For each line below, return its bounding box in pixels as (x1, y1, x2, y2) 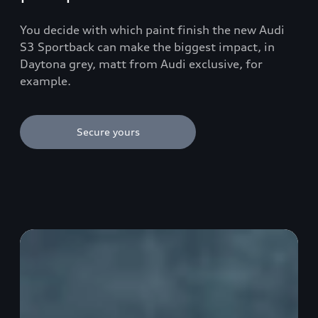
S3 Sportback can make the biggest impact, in (20, 39, 275, 54)
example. (20, 73, 71, 88)
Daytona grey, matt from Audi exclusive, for (20, 56, 263, 71)
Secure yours (76, 125, 140, 138)
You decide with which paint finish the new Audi (20, 22, 285, 37)
